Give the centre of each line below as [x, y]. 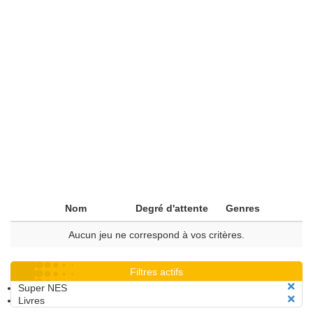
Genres [243, 208]
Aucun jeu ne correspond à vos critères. [156, 235]
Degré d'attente [172, 208]
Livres [31, 300]
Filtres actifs [156, 272]
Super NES [43, 288]
